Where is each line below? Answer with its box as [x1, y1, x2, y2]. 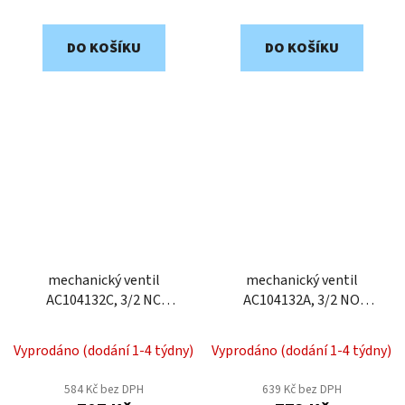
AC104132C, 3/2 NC [46, 290, 161, 311]
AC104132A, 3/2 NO [243, 290, 360, 311]
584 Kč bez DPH [63, 381, 144, 399]
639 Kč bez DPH [261, 381, 342, 399]
